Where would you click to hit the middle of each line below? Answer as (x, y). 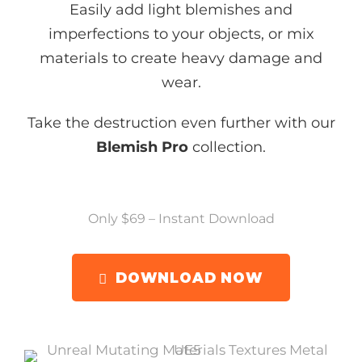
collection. (227, 147)
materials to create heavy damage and (181, 58)
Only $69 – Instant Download (181, 218)
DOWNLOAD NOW (189, 278)
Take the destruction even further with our (181, 122)
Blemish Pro (142, 147)
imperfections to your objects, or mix (181, 34)
